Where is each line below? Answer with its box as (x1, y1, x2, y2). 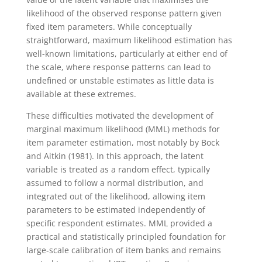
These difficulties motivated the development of (26, 109, 213, 121)
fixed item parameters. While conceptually (26, 20, 192, 32)
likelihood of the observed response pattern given (26, 7, 222, 19)
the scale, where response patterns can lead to (26, 61, 211, 73)
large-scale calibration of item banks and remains (26, 244, 221, 256)
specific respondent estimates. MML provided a (26, 217, 212, 229)
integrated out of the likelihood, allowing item (26, 190, 205, 202)
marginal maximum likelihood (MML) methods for (26, 123, 220, 135)
